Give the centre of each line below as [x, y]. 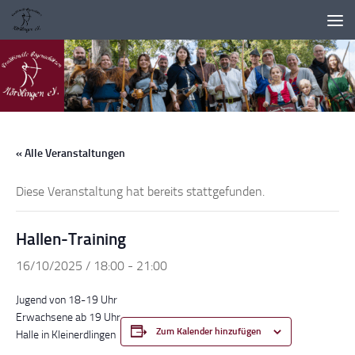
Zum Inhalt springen [77, 23]
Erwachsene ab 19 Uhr [68, 317]
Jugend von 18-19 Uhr [67, 300]
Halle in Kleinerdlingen [66, 335]
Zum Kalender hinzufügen [209, 331]
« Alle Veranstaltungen [71, 153]
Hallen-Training [71, 239]
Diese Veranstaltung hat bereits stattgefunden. [140, 191]
